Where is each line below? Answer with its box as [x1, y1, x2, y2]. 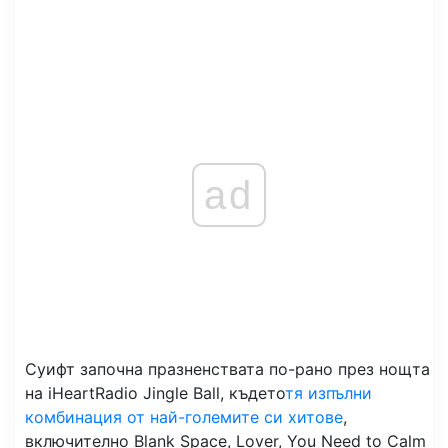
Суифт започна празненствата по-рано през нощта [25, 359, 430, 380]
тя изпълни [285, 383, 372, 404]
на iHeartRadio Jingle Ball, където [25, 383, 285, 404]
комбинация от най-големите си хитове [25, 407, 343, 428]
